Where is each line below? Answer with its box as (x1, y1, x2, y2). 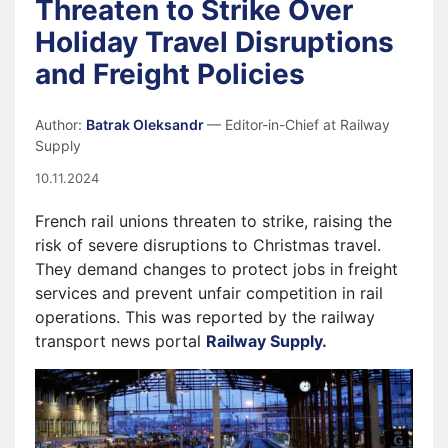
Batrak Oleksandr (86, 116, 207, 133)
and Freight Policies (35, 57, 305, 91)
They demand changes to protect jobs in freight (35, 259, 398, 279)
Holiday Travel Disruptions (35, 25, 394, 59)
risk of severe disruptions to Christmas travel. (35, 235, 381, 255)
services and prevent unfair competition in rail (35, 283, 383, 303)
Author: (35, 116, 86, 133)
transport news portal (35, 331, 206, 351)
